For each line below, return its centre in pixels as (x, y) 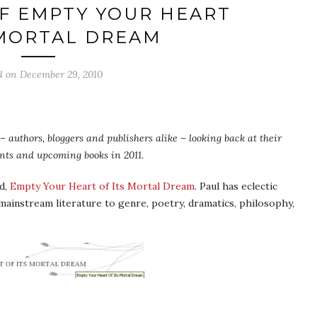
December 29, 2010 (61, 74)
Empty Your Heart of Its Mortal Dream (102, 186)
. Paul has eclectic (236, 186)
